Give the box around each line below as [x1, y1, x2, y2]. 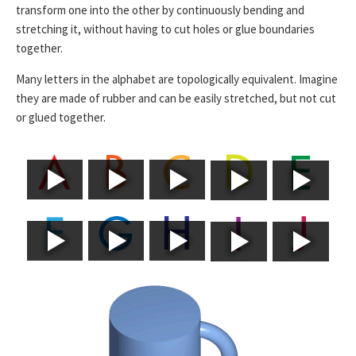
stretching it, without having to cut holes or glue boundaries [16, 21, 315, 37]
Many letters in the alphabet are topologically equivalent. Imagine [16, 71, 338, 87]
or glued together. [16, 109, 106, 125]
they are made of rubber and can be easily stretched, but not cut [16, 90, 336, 106]
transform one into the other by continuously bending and [16, 2, 304, 17]
